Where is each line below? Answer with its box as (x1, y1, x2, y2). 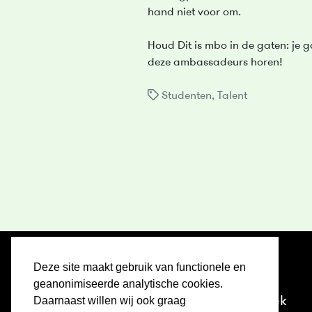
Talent (217, 91, 247, 102)
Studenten (162, 91, 212, 102)
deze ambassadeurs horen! (148, 57, 283, 68)
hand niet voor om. (148, 7, 241, 18)
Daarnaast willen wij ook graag (33, 295, 186, 307)
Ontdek (240, 295, 287, 309)
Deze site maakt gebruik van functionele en (33, 261, 246, 274)
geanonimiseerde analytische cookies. (33, 278, 223, 290)
